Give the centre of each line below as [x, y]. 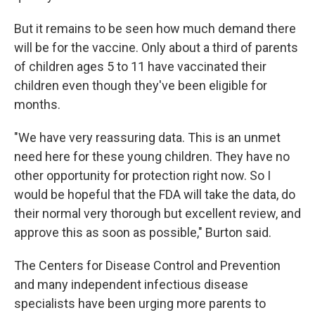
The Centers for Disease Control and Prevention [147, 265]
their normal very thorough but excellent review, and [157, 213]
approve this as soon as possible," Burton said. [143, 232]
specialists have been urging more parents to [140, 303]
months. [37, 104]
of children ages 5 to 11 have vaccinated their [140, 66]
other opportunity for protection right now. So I [142, 175]
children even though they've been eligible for [141, 85]
